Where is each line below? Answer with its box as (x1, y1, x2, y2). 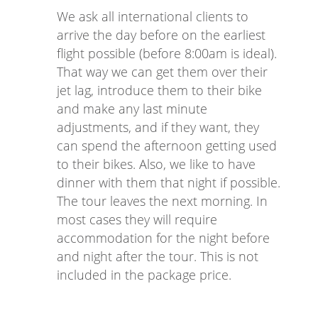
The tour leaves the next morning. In (57, 192, 268, 210)
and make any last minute (57, 100, 207, 118)
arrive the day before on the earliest (57, 26, 265, 44)
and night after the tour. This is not (57, 248, 258, 265)
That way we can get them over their (57, 63, 268, 81)
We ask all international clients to (57, 8, 248, 26)
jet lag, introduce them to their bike (57, 82, 262, 99)
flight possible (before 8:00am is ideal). (57, 45, 277, 62)
